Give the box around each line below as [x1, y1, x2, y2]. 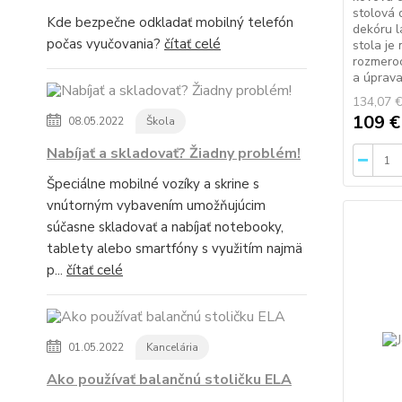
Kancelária [146, 340, 198, 354]
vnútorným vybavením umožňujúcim [47, 197, 266, 214]
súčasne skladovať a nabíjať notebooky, [47, 218, 284, 236]
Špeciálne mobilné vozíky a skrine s [47, 175, 259, 193]
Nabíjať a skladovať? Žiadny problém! [47, 144, 301, 163]
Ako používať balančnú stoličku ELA [47, 370, 292, 389]
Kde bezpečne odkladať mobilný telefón [47, 13, 293, 31]
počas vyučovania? [47, 35, 164, 53]
